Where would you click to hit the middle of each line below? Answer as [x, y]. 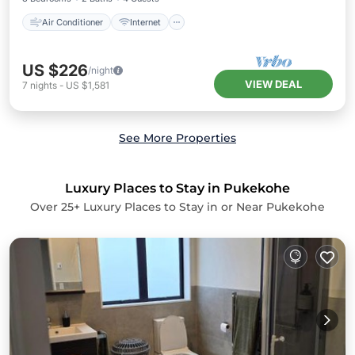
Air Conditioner [73, 22]
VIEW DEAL [273, 84]
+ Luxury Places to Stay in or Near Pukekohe [199, 207]
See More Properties [177, 138]
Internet [145, 22]
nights [44, 85]
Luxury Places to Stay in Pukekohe [177, 188]
